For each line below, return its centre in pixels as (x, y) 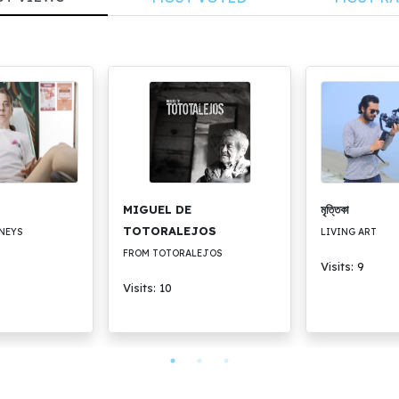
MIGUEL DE (157, 209)
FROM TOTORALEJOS (173, 253)
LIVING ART (349, 232)
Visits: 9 (342, 266)
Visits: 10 (147, 287)
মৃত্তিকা (335, 209)
